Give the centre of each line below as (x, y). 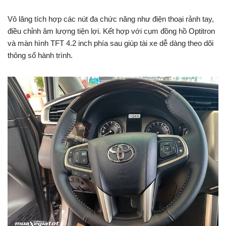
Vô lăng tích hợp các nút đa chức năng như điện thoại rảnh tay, (111, 19)
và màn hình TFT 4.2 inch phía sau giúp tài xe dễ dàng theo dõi (110, 43)
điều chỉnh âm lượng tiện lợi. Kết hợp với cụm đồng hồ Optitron (111, 31)
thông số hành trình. (40, 55)
